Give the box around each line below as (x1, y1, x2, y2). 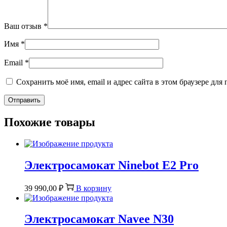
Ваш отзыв (4, 21, 44, 30)
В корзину (76, 183, 111, 193)
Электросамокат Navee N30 (24, 212, 174, 226)
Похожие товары (4, 115, 95, 129)
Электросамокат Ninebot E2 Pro (24, 158, 199, 172)
